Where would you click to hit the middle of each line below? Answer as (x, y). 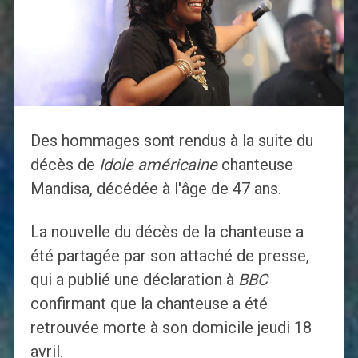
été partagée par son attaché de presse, (169, 256)
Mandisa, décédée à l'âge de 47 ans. (155, 189)
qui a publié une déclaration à (134, 280)
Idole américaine (158, 165)
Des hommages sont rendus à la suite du (171, 141)
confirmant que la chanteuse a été (149, 304)
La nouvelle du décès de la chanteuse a (167, 232)
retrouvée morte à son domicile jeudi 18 (171, 328)
